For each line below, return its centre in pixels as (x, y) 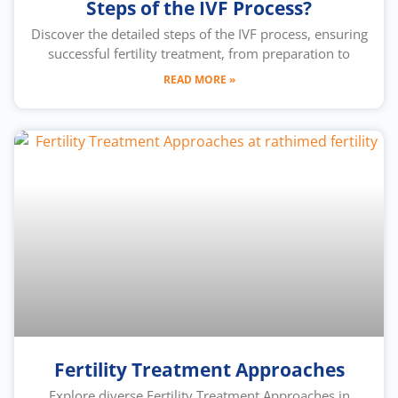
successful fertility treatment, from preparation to (199, 53)
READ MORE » (199, 80)
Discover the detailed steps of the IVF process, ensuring (199, 34)
